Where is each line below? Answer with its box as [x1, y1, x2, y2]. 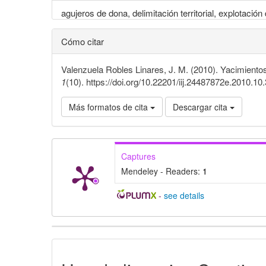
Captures [121, 150, 156, 162]
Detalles [51, 221, 116, 248]
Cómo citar [61, 34, 104, 47]
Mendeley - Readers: [121, 164, 202, 177]
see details [163, 189, 204, 201]
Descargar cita [173, 100, 230, 113]
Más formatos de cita [69, 100, 150, 113]
